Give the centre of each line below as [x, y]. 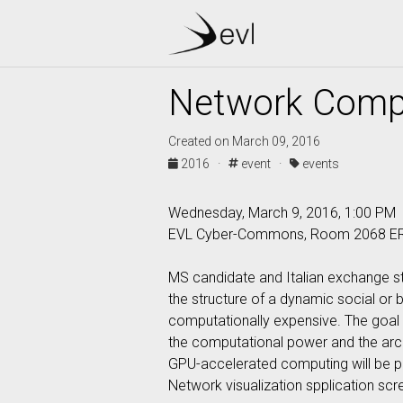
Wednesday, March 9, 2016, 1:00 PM [282, 213]
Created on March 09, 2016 [244, 141]
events [319, 164]
